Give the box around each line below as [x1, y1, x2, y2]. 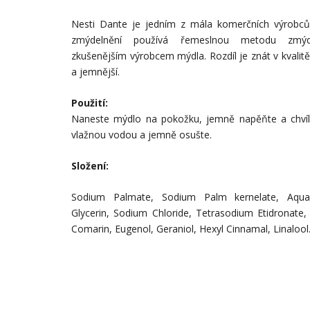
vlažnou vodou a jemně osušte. [71, 127, 215, 141]
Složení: [71, 158, 109, 172]
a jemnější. [71, 64, 120, 78]
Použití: [71, 95, 108, 109]
